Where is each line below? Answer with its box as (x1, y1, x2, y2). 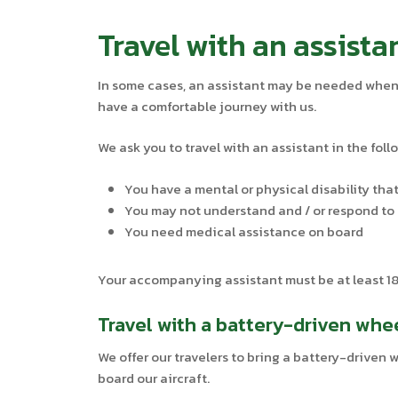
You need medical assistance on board (124, 220, 364, 242)
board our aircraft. (98, 368, 211, 388)
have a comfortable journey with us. (98, 95, 317, 116)
